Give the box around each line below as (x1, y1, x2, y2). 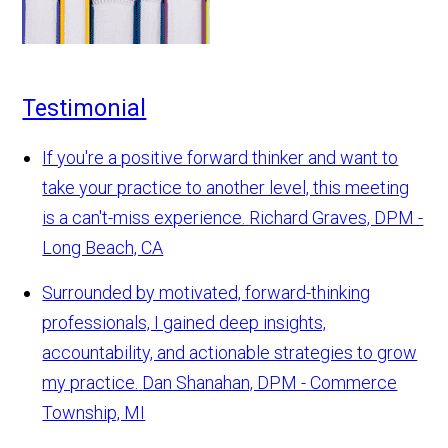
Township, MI (42, 402, 146, 424)
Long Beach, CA (42, 237, 164, 259)
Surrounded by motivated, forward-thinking (42, 282, 371, 304)
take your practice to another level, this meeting (42, 177, 410, 199)
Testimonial (22, 95, 147, 123)
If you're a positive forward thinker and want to (42, 147, 399, 169)
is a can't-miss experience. (42, 207, 246, 229)
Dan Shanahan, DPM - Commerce (142, 372, 398, 394)
